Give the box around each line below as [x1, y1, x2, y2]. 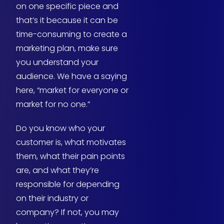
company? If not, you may [16, 206, 119, 218]
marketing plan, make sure [16, 42, 118, 54]
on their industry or [16, 192, 88, 204]
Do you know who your [16, 122, 105, 134]
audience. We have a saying [16, 70, 127, 82]
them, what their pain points [16, 150, 125, 162]
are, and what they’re [16, 164, 99, 176]
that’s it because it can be [16, 14, 118, 26]
